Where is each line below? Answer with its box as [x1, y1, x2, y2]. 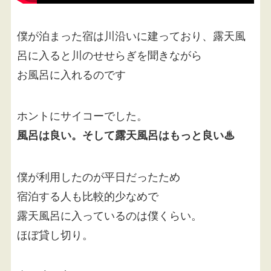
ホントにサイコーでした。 [16, 106, 148, 123]
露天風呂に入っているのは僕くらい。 [16, 206, 202, 223]
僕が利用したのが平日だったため [16, 168, 180, 184]
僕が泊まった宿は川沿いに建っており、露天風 [16, 27, 246, 43]
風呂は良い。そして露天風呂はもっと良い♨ [16, 126, 235, 143]
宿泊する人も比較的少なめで [16, 187, 158, 203]
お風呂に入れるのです [16, 65, 126, 82]
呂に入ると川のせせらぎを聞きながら [16, 46, 202, 62]
